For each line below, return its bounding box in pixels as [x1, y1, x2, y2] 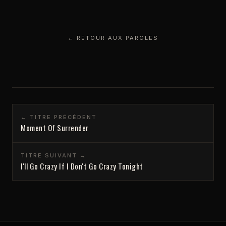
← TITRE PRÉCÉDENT [21, 113, 97, 121]
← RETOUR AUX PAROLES [68, 34, 158, 41]
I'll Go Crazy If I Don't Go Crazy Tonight [21, 160, 143, 172]
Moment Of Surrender [21, 122, 89, 133]
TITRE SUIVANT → [21, 151, 86, 159]
